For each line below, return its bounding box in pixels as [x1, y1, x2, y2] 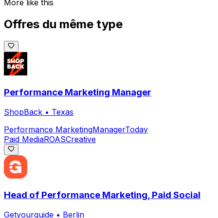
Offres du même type [4, 17, 123, 32]
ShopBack [4, 107, 42, 117]
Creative [66, 134, 96, 144]
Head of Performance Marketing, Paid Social [4, 189, 200, 201]
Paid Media [4, 134, 44, 144]
